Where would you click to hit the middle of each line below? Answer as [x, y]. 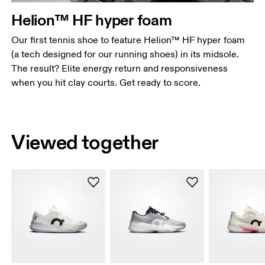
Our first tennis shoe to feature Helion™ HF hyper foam [128, 40]
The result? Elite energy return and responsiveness [120, 68]
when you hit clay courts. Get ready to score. [106, 83]
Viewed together [85, 142]
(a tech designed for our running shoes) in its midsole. [125, 54]
